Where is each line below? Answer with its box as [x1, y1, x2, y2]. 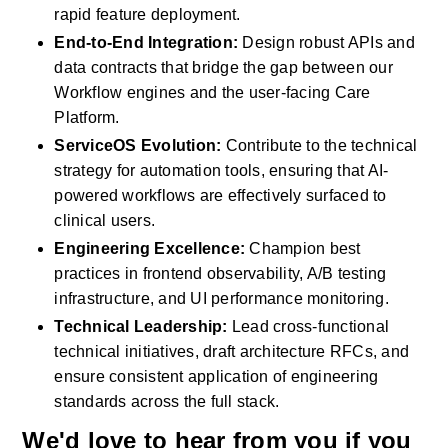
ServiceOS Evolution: [54, 137, 222, 154]
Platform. [54, 109, 120, 126]
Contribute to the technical [221, 137, 418, 154]
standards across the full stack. [54, 393, 280, 410]
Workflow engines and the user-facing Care [54, 84, 371, 101]
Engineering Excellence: [54, 240, 246, 257]
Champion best [245, 240, 361, 257]
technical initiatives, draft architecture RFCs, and [54, 343, 410, 360]
